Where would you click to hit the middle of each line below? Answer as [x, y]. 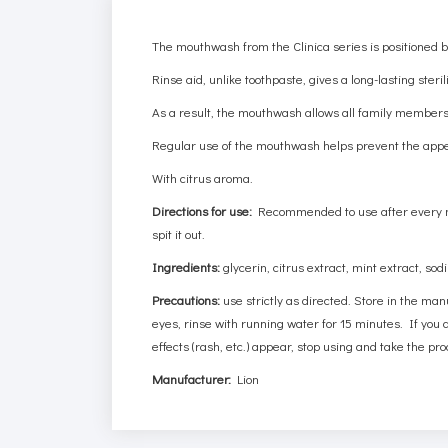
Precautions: [186, 299]
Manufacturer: [192, 378]
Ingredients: [186, 266]
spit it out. [179, 233]
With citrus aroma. [203, 177]
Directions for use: [202, 210]
